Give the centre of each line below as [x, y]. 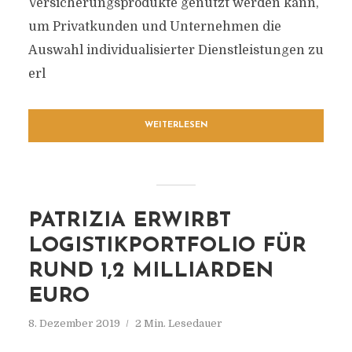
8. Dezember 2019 [74, 323]
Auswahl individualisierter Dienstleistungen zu [176, 50]
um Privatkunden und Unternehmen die [154, 27]
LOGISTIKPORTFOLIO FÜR [167, 246]
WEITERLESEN [176, 125]
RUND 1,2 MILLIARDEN [150, 271]
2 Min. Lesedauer [178, 323]
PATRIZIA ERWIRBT [129, 221]
